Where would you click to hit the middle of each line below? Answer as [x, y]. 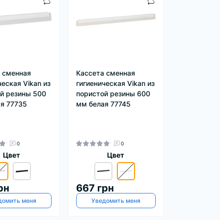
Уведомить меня [116, 200]
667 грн [95, 188]
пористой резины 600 [113, 93]
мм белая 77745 [103, 104]
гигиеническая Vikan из [115, 83]
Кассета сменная [105, 73]
